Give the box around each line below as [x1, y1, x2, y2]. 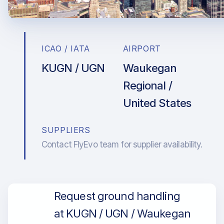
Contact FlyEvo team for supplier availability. [41, 139, 202, 149]
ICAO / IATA [41, 43, 90, 53]
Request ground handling [54, 189, 180, 202]
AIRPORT [122, 43, 161, 53]
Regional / [122, 79, 172, 92]
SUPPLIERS [41, 125, 90, 135]
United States [122, 96, 191, 109]
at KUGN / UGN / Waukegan [54, 207, 190, 220]
